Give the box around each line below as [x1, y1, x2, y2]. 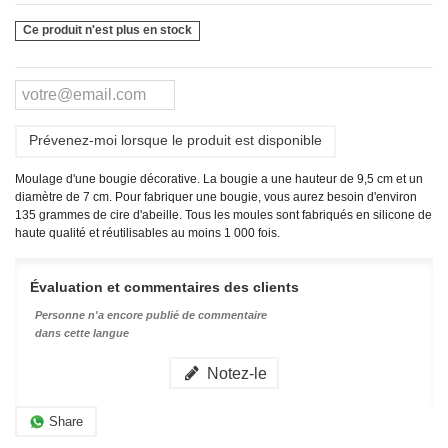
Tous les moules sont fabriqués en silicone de [185, 208, 432, 223]
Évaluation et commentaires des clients [30, 279, 299, 296]
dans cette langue [35, 327, 129, 340]
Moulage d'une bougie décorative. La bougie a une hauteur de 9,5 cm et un [15, 172, 423, 187]
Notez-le [203, 364, 268, 383]
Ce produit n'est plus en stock [23, 23, 193, 38]
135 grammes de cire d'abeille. [15, 208, 185, 223]
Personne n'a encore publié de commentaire [35, 309, 267, 322]
